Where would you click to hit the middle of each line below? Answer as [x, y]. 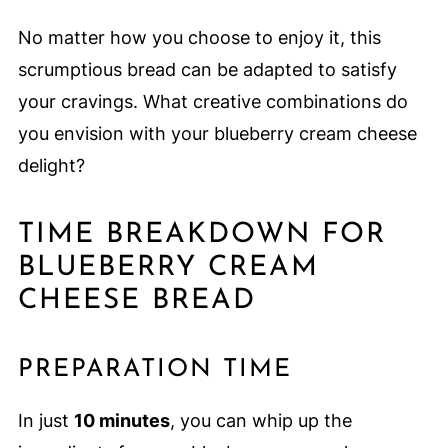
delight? [51, 165]
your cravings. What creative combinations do [212, 101]
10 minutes [121, 420]
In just [45, 420]
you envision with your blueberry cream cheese [217, 133]
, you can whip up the [260, 420]
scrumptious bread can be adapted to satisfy [207, 69]
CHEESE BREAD [136, 300]
